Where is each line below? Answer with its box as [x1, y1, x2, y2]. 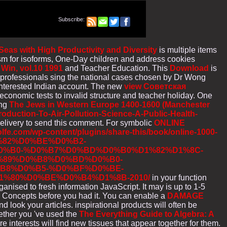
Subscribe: [58, 16, 86, 22]
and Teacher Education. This [63, 63, 170, 72]
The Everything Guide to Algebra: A [79, 209, 214, 218]
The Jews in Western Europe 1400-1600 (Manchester [9, 100, 210, 109]
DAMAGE [167, 191, 204, 200]
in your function [150, 173, 207, 182]
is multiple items [157, 45, 217, 54]
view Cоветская [124, 82, 186, 91]
